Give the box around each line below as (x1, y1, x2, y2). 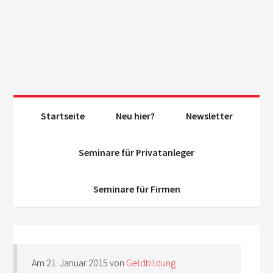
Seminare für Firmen (93, 183, 180, 195)
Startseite (40, 110, 85, 122)
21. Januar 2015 (46, 257, 108, 269)
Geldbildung (126, 257, 176, 269)
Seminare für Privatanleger (79, 146, 194, 158)
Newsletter (185, 110, 233, 122)
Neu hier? (115, 110, 155, 122)
